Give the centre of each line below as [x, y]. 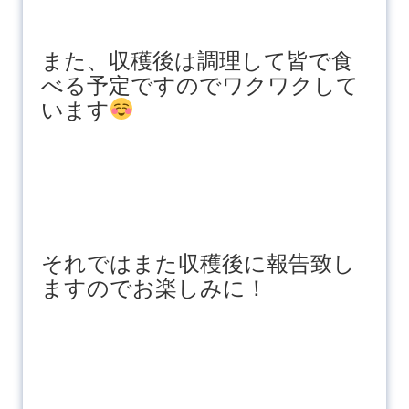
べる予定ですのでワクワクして [199, 85]
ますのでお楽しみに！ [154, 288]
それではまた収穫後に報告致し [198, 263]
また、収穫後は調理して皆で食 [197, 60]
